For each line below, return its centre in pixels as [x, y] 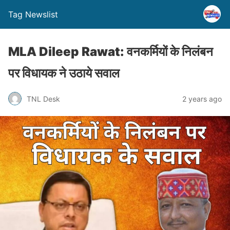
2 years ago [202, 99]
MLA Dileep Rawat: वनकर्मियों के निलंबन [111, 52]
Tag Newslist [33, 14]
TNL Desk [43, 99]
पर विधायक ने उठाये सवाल [64, 73]
